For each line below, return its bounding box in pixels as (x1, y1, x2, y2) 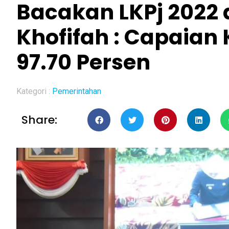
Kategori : (16, 86, 52, 97)
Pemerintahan (52, 86, 101, 97)
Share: (21, 111, 57, 128)
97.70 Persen (16, 48, 150, 77)
